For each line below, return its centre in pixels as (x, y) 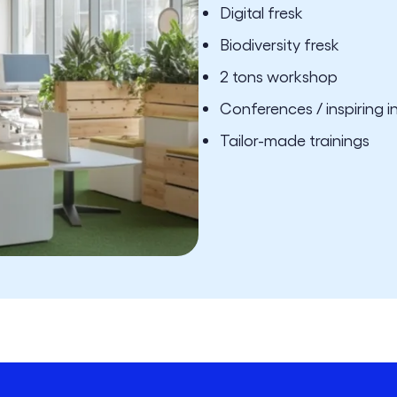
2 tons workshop (279, 75)
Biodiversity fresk (280, 43)
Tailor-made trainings (295, 139)
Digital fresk (261, 12)
